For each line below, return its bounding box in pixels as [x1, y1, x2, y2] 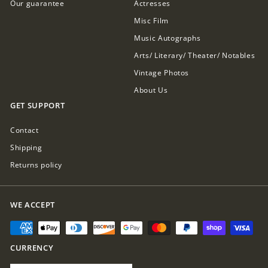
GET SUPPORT [10, 100, 65, 111]
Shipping [10, 142, 42, 153]
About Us [134, 85, 168, 96]
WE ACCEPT [10, 199, 55, 211]
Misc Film [134, 16, 169, 26]
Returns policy [10, 160, 63, 170]
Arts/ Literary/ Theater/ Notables [134, 50, 255, 61]
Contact [10, 125, 39, 136]
